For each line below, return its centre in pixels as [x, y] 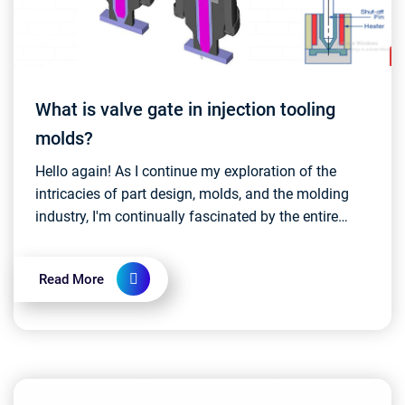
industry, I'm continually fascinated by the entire [187, 217]
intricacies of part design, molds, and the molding [192, 194]
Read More [71, 279]
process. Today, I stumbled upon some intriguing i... [198, 239]
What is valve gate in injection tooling [185, 109]
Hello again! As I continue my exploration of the [186, 171]
